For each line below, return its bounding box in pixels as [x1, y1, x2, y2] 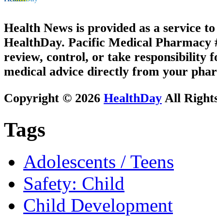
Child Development [23, 195, 173, 216]
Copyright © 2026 [4, 91, 104, 105]
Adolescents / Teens [23, 151, 174, 172]
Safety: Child [23, 173, 124, 194]
